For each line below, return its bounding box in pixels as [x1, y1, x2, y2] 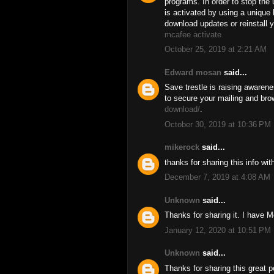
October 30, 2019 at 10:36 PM [165, 119, 271, 129]
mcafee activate [165, 29, 221, 39]
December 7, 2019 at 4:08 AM [165, 172, 270, 182]
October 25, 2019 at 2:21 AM [165, 45, 267, 54]
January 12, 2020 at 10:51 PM [165, 225, 271, 235]
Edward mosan [165, 67, 221, 77]
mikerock [165, 143, 199, 152]
